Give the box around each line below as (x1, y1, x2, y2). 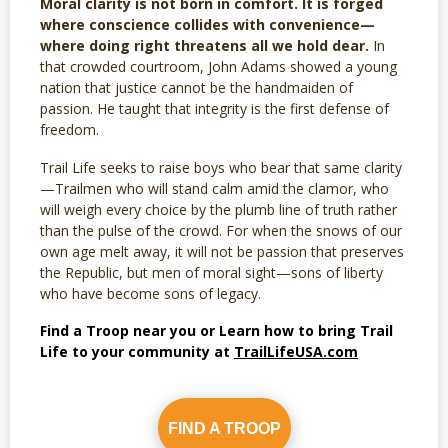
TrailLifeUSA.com (234, 342, 358, 362)
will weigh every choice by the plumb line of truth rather (40, 199, 397, 219)
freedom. (40, 120, 99, 140)
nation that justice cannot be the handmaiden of (40, 78, 353, 98)
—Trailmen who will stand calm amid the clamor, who (40, 178, 389, 198)
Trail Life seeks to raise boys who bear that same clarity (40, 157, 402, 177)
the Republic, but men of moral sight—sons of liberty (40, 262, 383, 282)
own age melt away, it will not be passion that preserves (40, 241, 404, 261)
